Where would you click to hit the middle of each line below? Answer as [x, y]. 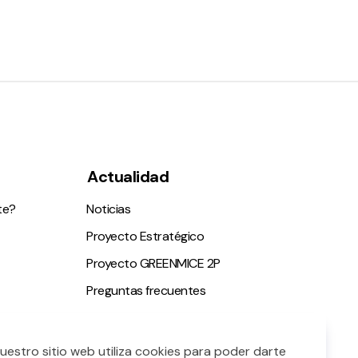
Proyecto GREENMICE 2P [153, 263]
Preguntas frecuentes [146, 290]
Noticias [108, 209]
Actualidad [128, 177]
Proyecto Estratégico [145, 236]
